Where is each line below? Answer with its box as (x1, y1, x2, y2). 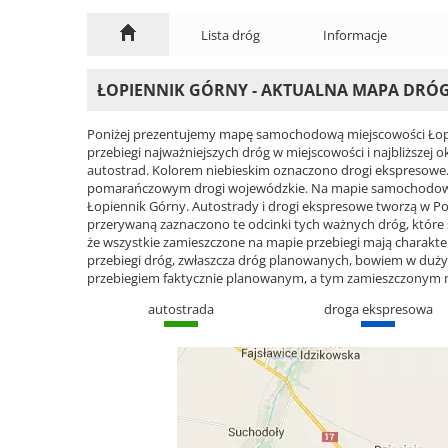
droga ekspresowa (323, 299, 433, 318)
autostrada (147, 299, 214, 318)
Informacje (323, 25, 388, 44)
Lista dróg (200, 25, 260, 44)
